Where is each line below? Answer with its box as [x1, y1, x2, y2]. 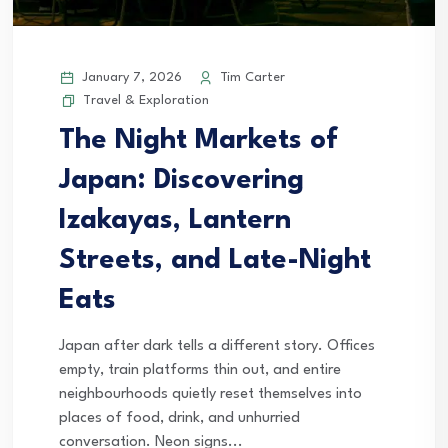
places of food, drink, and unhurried [59, 410, 300, 426]
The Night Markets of [59, 126, 338, 155]
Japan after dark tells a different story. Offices [59, 338, 375, 354]
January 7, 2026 [78, 70, 182, 84]
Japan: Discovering [59, 166, 304, 195]
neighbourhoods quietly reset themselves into [59, 386, 362, 402]
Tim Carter [216, 70, 285, 84]
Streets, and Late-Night [59, 246, 371, 275]
